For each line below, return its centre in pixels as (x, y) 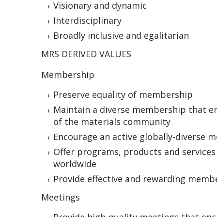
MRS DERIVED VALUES (86, 54)
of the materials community (112, 122)
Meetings (61, 197)
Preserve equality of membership (123, 95)
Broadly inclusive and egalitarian (121, 36)
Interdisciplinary (87, 21)
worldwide (75, 164)
